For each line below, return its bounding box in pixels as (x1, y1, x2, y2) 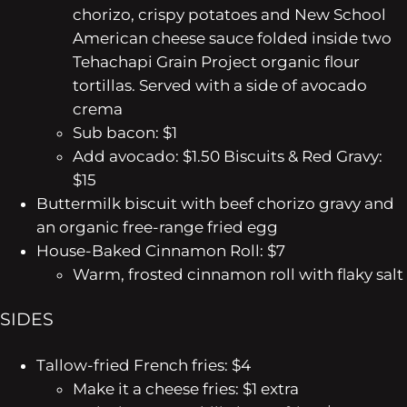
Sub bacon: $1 (73, 123, 177, 142)
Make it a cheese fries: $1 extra (73, 380, 299, 399)
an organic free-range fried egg (36, 217, 278, 236)
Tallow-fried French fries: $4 (36, 356, 251, 375)
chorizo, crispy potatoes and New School (73, 5, 386, 24)
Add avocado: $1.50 (73, 146, 223, 165)
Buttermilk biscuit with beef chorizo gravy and (36, 194, 394, 213)
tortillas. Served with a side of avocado (73, 75, 367, 94)
